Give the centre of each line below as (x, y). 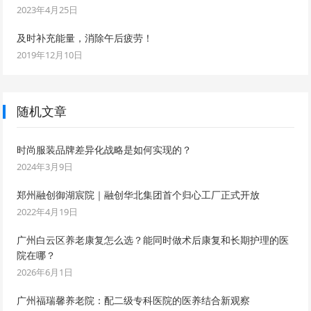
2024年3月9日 (45, 166)
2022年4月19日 (48, 211)
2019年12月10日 (50, 54)
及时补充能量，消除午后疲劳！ (85, 37)
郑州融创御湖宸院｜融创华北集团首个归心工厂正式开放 (138, 194)
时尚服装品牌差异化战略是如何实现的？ (104, 149)
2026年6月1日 (45, 272)
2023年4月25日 (48, 9)
